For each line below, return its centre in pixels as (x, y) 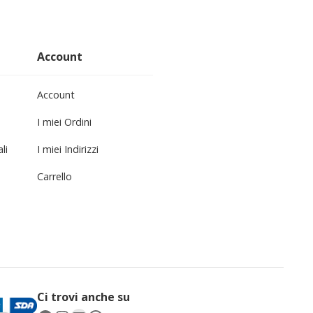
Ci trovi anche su (83, 297)
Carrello (54, 176)
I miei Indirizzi (67, 149)
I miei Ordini (64, 122)
